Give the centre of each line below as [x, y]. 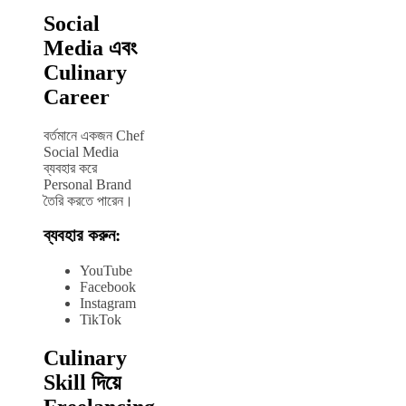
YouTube [106, 270]
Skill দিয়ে [82, 382]
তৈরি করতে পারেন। [88, 200]
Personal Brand [87, 184]
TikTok [101, 319]
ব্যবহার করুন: [82, 236]
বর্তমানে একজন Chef [94, 135]
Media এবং [90, 48]
